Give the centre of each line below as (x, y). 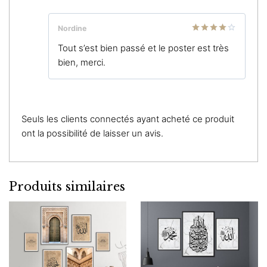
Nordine (72, 28)
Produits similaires (67, 186)
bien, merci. (82, 63)
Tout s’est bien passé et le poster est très (143, 48)
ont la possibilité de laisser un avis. (92, 133)
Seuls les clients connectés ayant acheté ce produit (128, 119)
